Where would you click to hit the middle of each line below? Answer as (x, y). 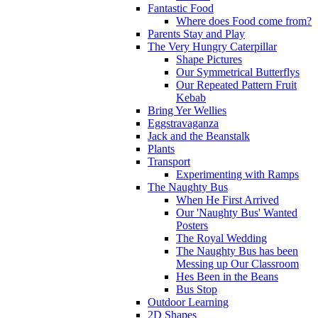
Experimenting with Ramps (237, 174)
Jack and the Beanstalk (199, 136)
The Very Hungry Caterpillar (212, 46)
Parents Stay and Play (196, 33)
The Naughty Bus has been (237, 251)
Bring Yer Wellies (187, 110)
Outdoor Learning (188, 302)
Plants (161, 148)
